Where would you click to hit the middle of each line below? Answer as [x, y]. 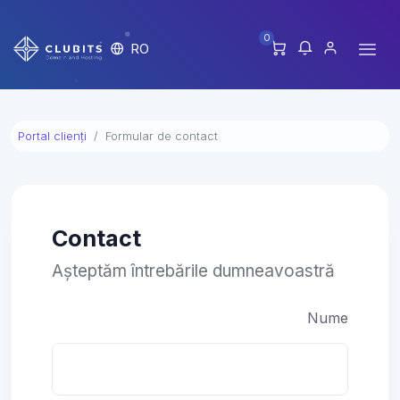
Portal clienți [52, 136]
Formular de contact [162, 136]
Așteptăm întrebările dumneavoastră [193, 271]
